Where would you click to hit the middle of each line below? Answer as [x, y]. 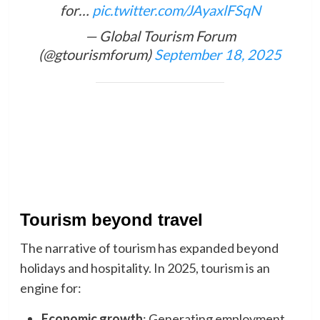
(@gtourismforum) [96, 54]
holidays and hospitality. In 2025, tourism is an [145, 268]
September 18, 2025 [218, 54]
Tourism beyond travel [111, 220]
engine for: [50, 288]
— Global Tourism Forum [160, 35]
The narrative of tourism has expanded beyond [149, 248]
